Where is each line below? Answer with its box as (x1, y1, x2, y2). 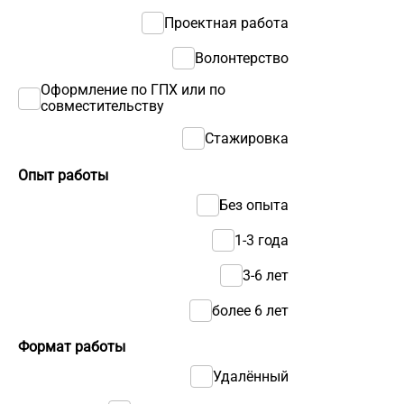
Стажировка (205, 129, 289, 147)
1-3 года (234, 231, 289, 249)
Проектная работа (164, 14, 289, 32)
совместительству (41, 97, 164, 115)
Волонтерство (195, 49, 289, 67)
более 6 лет (212, 301, 289, 319)
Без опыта (219, 196, 289, 214)
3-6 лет (243, 266, 289, 284)
